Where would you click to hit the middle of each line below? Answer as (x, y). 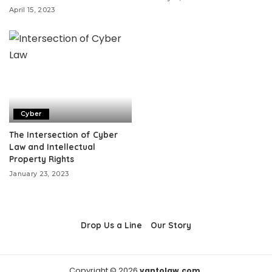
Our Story (171, 225)
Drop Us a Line (111, 225)
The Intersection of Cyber (63, 134)
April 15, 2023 (32, 10)
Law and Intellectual (52, 146)
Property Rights (42, 158)
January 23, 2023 (39, 173)
